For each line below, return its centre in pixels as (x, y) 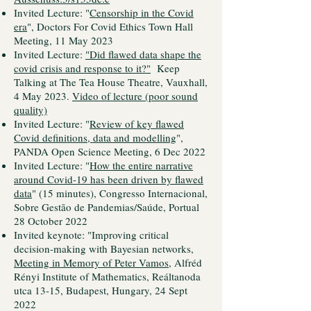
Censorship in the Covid (142, 12)
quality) (31, 110)
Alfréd (187, 262)
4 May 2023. (43, 96)
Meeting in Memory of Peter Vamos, (93, 262)
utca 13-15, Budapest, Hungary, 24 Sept (101, 290)
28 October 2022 (51, 221)
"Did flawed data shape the (143, 54)
